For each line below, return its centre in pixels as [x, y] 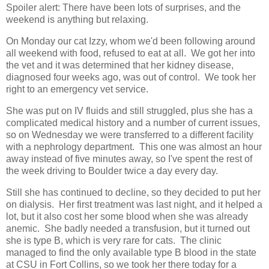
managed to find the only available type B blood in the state [131, 252]
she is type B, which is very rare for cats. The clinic [114, 240]
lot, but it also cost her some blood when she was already [127, 216]
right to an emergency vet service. [77, 89]
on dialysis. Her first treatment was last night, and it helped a [134, 204]
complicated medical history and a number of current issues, [133, 122]
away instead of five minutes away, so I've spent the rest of [129, 159]
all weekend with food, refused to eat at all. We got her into [131, 53]
